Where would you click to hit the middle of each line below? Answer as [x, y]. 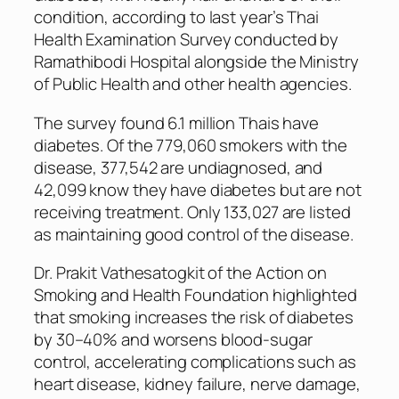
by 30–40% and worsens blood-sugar [173, 340]
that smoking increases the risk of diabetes [194, 318]
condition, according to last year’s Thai [176, 17]
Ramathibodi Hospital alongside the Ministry [196, 62]
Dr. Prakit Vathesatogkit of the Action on [180, 273]
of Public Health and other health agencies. [193, 84]
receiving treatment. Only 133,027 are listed [192, 212]
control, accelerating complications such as [195, 362]
